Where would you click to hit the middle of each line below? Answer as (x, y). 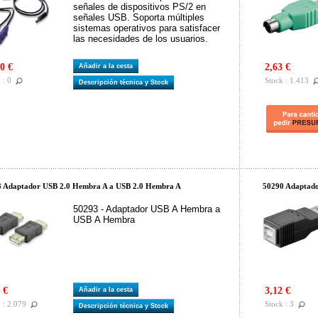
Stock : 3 (279, 304)
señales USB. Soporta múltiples (139, 17)
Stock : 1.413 (287, 81)
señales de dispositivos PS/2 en (139, 7)
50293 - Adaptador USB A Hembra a (147, 209)
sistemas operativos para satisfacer (147, 28)
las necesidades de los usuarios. (141, 39)
